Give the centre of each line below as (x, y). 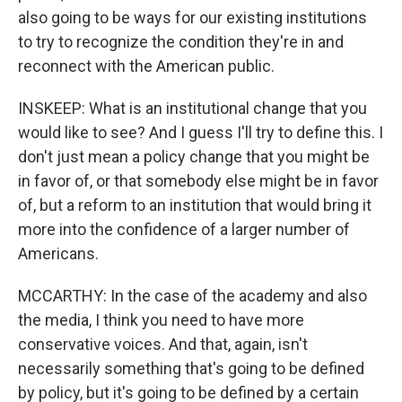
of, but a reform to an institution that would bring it (195, 205)
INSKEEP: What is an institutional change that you (192, 108)
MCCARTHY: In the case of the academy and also (192, 296)
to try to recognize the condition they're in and (181, 42)
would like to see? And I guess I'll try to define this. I (201, 132)
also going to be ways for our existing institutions (192, 17)
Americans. (58, 253)
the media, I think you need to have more (161, 320)
